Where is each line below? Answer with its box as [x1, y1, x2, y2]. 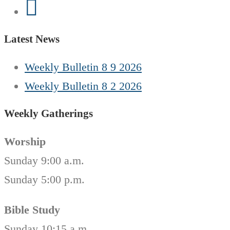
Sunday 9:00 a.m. [4, 154, 84, 167]
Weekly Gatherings [4, 107, 93, 120]
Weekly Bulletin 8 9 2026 [25, 61, 142, 74]
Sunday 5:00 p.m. [4, 173, 85, 186]
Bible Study [4, 203, 60, 217]
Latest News [4, 33, 60, 46]
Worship [4, 135, 46, 148]
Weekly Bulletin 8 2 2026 [25, 80, 142, 93]
